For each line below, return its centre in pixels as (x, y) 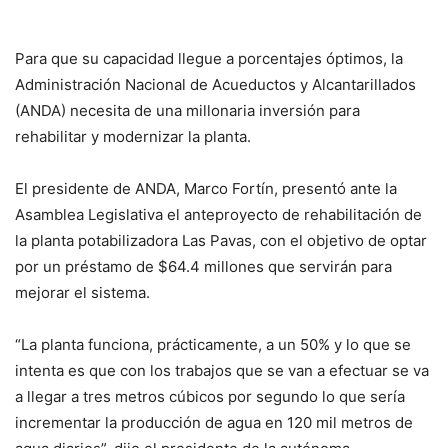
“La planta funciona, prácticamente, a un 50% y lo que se (213, 345)
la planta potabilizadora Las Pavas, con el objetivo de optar (221, 241)
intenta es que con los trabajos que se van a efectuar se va (222, 371)
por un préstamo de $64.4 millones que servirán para (203, 267)
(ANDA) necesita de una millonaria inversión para (187, 111)
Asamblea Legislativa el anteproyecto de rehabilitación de (218, 215)
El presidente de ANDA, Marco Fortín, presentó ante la (206, 189)
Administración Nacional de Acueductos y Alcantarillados (215, 85)
